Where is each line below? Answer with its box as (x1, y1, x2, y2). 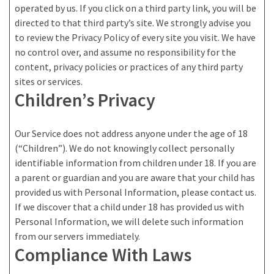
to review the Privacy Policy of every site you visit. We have (15, 31, 256, 44)
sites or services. (15, 75, 83, 88)
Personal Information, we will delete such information (15, 215, 243, 228)
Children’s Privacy (15, 88, 155, 112)
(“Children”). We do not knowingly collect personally (15, 142, 234, 155)
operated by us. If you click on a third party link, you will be (15, 2, 256, 15)
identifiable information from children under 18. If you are (15, 157, 256, 169)
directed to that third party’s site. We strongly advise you (15, 17, 251, 29)
